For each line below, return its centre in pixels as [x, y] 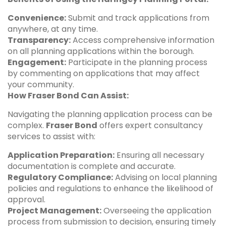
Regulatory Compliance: [60, 177]
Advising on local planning [165, 177]
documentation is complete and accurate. [92, 166]
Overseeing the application [156, 210]
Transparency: [39, 40]
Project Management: [54, 210]
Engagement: [37, 62]
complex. [27, 125]
